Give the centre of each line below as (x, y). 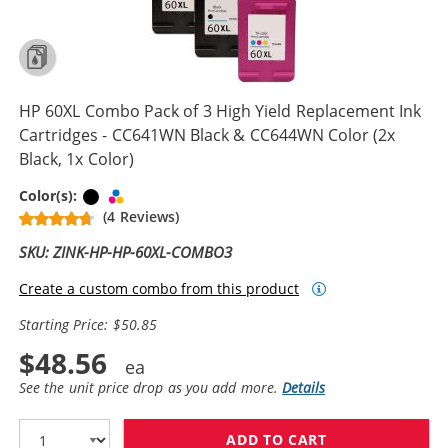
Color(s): (50, 195)
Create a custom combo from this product (159, 288)
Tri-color (156, 195)
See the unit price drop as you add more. (151, 387)
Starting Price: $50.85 (88, 324)
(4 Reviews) (141, 216)
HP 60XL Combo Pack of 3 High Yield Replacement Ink (220, 110)
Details (304, 387)
